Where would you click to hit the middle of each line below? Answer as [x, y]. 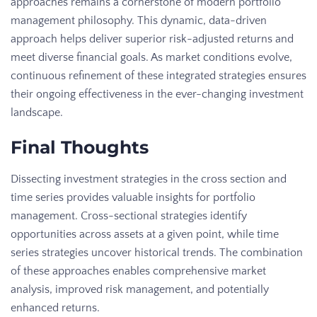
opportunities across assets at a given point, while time [145, 234]
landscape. [37, 112]
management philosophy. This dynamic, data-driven [139, 20]
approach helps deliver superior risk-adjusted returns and [152, 39]
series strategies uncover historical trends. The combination [157, 252]
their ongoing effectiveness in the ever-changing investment [157, 94]
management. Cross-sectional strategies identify [129, 215]
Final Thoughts [80, 147]
